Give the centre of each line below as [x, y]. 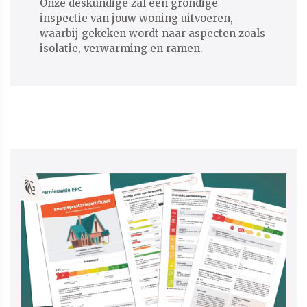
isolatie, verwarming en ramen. [121, 49]
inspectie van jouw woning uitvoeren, [136, 19]
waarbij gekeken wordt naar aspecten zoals [152, 34]
